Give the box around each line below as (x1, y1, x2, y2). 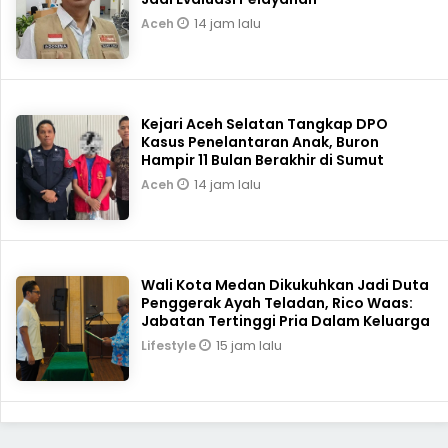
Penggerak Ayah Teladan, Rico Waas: (141, 292, 414, 313)
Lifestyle (141, 336, 200, 354)
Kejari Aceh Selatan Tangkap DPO (141, 113, 389, 134)
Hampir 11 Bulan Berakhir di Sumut (141, 149, 385, 170)
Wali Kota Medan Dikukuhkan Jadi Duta (141, 274, 430, 295)
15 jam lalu (216, 335, 283, 355)
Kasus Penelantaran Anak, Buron (141, 131, 380, 152)
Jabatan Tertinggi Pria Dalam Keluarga (141, 310, 431, 331)
